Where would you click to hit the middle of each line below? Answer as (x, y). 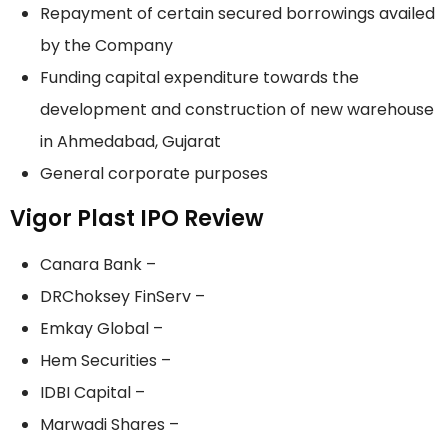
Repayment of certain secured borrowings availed (237, 14)
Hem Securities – (105, 361)
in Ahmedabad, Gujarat (130, 142)
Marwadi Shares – (109, 425)
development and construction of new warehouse (237, 110)
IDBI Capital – (92, 393)
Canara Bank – (98, 265)
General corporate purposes (154, 174)
